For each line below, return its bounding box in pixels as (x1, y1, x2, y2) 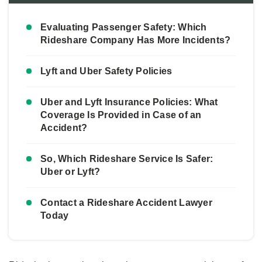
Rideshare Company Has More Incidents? (40, 35, 231, 45)
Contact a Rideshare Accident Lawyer (40, 197, 212, 208)
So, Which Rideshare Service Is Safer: (40, 153, 213, 164)
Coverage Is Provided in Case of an (40, 109, 202, 120)
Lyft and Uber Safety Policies (40, 65, 173, 76)
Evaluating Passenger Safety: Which (40, 22, 207, 32)
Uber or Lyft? (40, 166, 101, 177)
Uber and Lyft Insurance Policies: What (40, 96, 218, 107)
